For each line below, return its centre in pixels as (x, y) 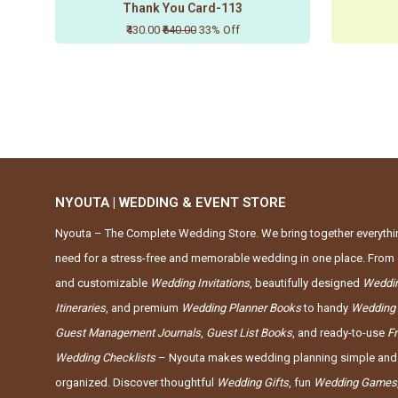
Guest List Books (249, 333)
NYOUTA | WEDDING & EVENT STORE (171, 203)
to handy (326, 308)
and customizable (103, 283)
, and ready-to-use (340, 333)
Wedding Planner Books (241, 308)
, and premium (143, 308)
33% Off (219, 30)
